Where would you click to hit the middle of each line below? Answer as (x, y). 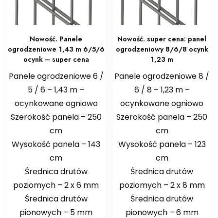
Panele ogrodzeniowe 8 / (162, 76)
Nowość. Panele (56, 39)
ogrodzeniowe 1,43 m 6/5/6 (56, 49)
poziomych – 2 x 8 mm (162, 185)
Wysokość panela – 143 (56, 145)
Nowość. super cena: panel (162, 39)
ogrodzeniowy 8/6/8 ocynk (162, 49)
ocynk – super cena (56, 60)
